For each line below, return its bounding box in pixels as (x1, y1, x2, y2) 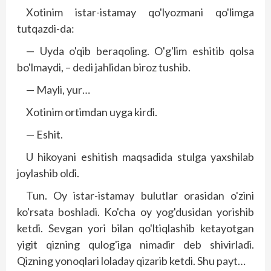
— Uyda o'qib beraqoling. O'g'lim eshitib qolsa (26, 44, 254, 57)
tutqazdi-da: (17, 21, 74, 35)
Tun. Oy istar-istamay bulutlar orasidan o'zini (26, 188, 254, 202)
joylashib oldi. (17, 166, 79, 180)
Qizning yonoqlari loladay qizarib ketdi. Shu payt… (17, 253, 246, 267)
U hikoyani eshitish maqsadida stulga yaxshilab (26, 149, 254, 163)
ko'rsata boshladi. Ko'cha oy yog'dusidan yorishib (17, 204, 254, 218)
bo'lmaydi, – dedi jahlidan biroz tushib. (17, 60, 191, 74)
